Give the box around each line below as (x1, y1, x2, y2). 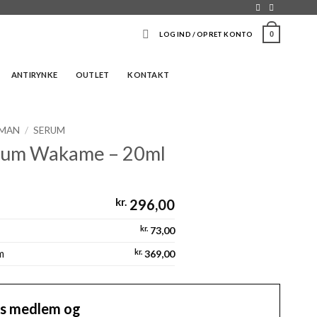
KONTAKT (127, 69, 169, 79)
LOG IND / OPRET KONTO (159, 30, 253, 38)
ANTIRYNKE (11, 69, 58, 79)
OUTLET (76, 69, 110, 79)
